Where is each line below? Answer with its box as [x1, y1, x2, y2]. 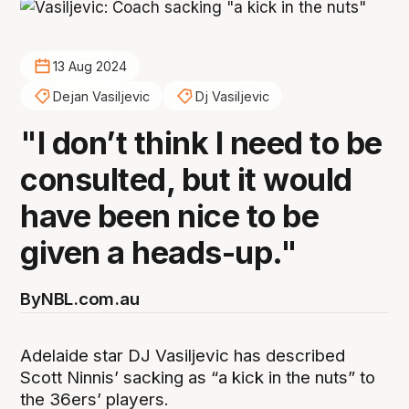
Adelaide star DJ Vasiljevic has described [20, 344, 346, 366]
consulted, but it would [20, 161, 352, 199]
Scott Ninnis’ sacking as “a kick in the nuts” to [20, 366, 376, 388]
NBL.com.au [40, 288, 140, 310]
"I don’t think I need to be [20, 124, 383, 163]
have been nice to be [20, 197, 320, 236]
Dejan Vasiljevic [52, 88, 150, 104]
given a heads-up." [20, 234, 298, 272]
